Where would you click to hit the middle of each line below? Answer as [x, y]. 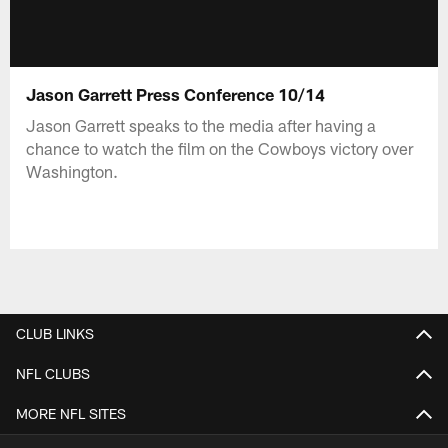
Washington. [72, 170]
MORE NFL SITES [71, 413]
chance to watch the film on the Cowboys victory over [220, 147]
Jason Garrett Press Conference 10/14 [176, 93]
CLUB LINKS [55, 333]
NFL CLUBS [53, 373]
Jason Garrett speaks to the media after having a [201, 124]
